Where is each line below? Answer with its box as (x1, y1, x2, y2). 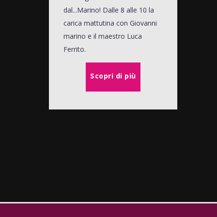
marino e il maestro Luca (63, 31, 142, 41)
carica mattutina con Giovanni (63, 18, 157, 28)
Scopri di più (90, 71, 136, 81)
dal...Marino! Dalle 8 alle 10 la (63, 5, 154, 15)
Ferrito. (63, 44, 86, 54)
